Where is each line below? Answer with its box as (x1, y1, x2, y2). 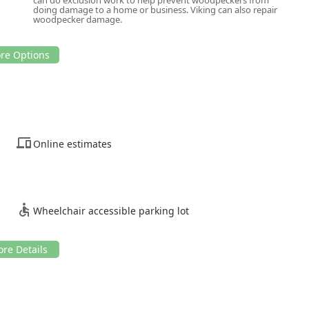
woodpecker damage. (33, 12, 122, 26)
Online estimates (33, 137, 112, 150)
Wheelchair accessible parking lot (33, 203, 189, 217)
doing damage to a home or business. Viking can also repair (33, 3, 277, 16)
